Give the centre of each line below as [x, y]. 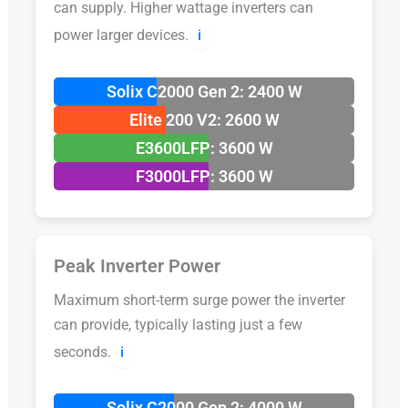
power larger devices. [121, 35]
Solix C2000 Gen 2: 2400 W [204, 91]
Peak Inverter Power [137, 265]
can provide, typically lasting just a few [178, 324]
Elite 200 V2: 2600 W [204, 119]
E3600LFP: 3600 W [204, 148]
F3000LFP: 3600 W [204, 176]
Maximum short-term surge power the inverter [199, 300]
